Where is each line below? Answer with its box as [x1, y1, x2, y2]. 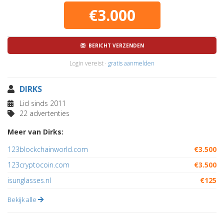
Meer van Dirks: [7, 127, 63, 136]
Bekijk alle [7, 195, 38, 204]
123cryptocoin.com [7, 160, 69, 169]
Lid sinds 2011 [17, 98, 66, 108]
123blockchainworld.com [7, 144, 88, 154]
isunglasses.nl [7, 175, 51, 185]
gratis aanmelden [108, 59, 154, 67]
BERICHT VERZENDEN [85, 42, 144, 49]
